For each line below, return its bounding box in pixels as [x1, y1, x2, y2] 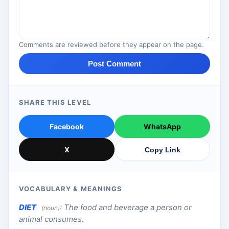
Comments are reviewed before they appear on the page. [19, 40, 204, 49]
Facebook [50, 122, 84, 131]
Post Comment [88, 59, 141, 68]
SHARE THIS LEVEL [19, 98, 91, 107]
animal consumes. [19, 214, 84, 224]
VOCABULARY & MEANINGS [19, 185, 122, 193]
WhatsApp [144, 122, 181, 131]
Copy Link [144, 145, 180, 154]
